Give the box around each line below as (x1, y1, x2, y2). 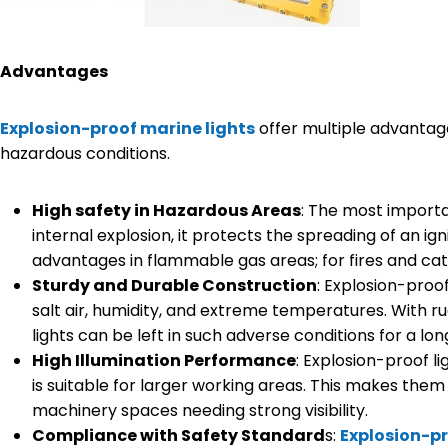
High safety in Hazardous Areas (32, 198, 301, 222)
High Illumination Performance (32, 348, 296, 372)
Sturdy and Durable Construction (32, 273, 317, 297)
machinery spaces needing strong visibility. (32, 398, 368, 422)
